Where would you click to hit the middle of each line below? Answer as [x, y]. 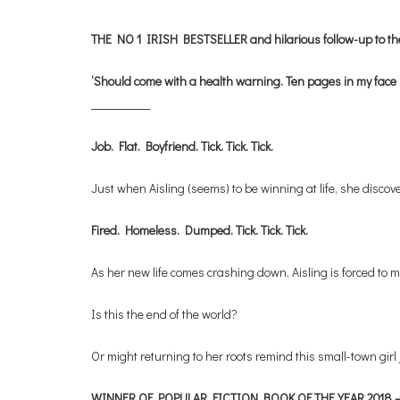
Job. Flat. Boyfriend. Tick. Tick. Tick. [182, 146]
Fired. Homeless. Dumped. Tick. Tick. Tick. [200, 230]
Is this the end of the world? [164, 314]
